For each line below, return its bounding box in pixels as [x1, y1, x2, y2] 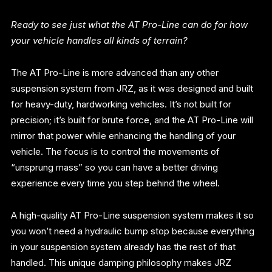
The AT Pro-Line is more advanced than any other [11, 67, 219, 79]
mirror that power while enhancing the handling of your [11, 130, 236, 142]
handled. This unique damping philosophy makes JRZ [11, 257, 232, 269]
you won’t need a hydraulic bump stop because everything [11, 225, 255, 237]
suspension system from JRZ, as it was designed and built [11, 83, 254, 95]
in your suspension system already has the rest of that [11, 241, 236, 253]
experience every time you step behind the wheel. [11, 177, 220, 189]
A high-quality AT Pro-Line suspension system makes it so [11, 209, 254, 222]
